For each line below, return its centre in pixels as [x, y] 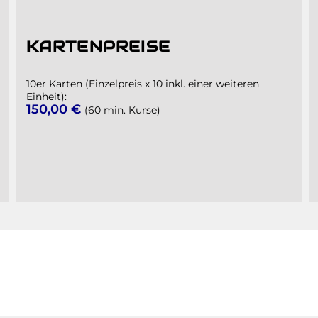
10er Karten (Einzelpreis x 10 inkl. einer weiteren [142, 84]
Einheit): [46, 97]
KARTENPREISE [98, 47]
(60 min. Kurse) [121, 110]
